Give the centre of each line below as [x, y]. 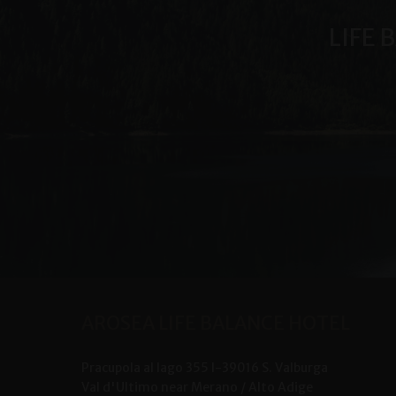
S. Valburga [294, 368]
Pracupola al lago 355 [145, 368]
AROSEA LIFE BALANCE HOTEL [215, 324]
